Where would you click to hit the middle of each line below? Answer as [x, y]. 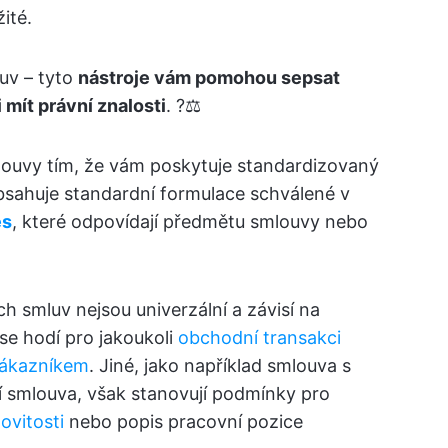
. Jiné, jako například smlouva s [220, 365]
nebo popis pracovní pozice [183, 421]
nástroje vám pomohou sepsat [209, 77]
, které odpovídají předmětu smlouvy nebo [190, 221]
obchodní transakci [259, 337]
